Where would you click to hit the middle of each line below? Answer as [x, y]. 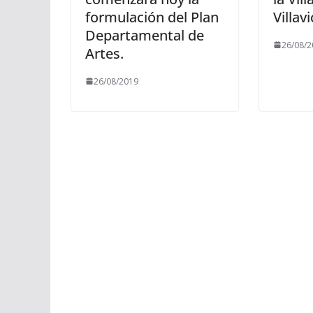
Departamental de [145, 35]
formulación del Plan [152, 17]
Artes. [104, 53]
